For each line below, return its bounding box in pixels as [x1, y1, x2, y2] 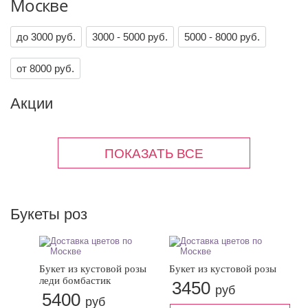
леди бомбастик [38, 275, 111, 286]
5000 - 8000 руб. [184, 31, 260, 43]
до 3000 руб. [16, 31, 76, 43]
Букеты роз [10, 206, 87, 223]
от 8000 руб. [16, 63, 74, 74]
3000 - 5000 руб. [92, 31, 168, 43]
